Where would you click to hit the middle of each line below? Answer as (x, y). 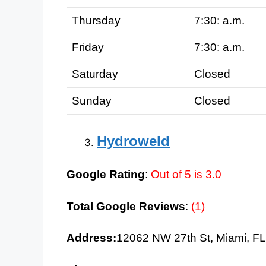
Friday (88, 47)
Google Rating (106, 175)
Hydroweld (133, 141)
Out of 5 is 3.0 (186, 175)
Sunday (92, 101)
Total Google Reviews (126, 206)
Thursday (96, 21)
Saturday (95, 74)
